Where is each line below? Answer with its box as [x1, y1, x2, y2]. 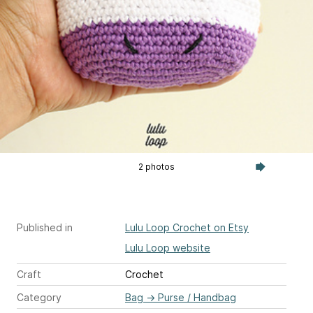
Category [17, 291, 61, 303]
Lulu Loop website [125, 242, 210, 254]
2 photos [138, 161, 175, 172]
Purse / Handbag [158, 291, 236, 303]
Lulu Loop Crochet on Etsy [125, 221, 249, 233]
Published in [17, 221, 73, 233]
